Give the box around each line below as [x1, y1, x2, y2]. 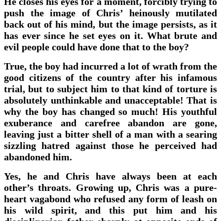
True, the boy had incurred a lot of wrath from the [4, 60, 217, 72]
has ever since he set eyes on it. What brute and [4, 30, 217, 41]
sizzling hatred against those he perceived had [4, 140, 217, 151]
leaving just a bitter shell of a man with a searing [4, 128, 217, 140]
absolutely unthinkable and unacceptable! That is [4, 94, 217, 106]
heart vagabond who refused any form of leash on [4, 193, 217, 204]
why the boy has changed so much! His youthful [4, 106, 217, 117]
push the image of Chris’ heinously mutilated [4, 7, 217, 18]
